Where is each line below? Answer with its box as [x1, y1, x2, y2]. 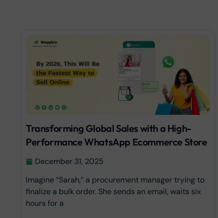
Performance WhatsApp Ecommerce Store [26, 136, 207, 148]
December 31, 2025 [35, 156, 104, 167]
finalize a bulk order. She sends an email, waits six [26, 186, 201, 197]
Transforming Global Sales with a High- [26, 122, 191, 135]
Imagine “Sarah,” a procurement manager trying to [26, 175, 204, 185]
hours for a [26, 198, 64, 209]
